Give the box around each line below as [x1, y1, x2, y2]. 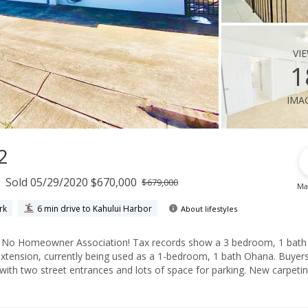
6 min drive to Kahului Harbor [37, 202, 152, 214]
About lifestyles [181, 203, 237, 214]
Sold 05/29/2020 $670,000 [5, 175, 137, 190]
